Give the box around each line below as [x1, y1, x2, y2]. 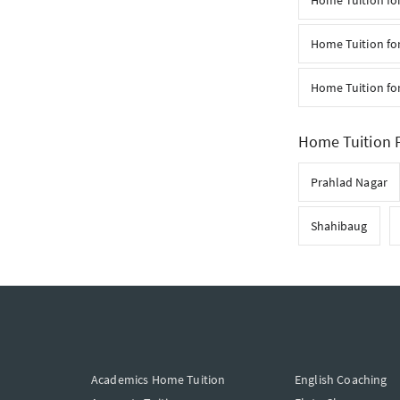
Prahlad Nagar [310, 174, 387, 190]
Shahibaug [310, 218, 368, 234]
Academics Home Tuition [91, 371, 226, 387]
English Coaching [295, 371, 387, 387]
